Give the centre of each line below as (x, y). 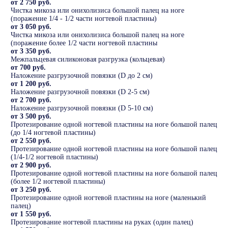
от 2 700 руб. (31, 100)
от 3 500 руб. (31, 117)
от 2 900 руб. (31, 165)
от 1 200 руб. (31, 84)
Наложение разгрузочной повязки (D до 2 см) (82, 76)
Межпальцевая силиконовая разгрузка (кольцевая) (88, 60)
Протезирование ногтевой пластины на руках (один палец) (102, 222)
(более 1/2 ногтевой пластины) (58, 182)
